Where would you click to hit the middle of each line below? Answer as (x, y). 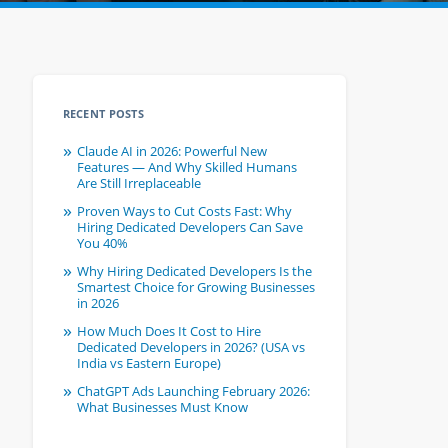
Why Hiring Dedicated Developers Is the (194, 271)
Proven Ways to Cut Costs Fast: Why (184, 211)
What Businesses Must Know (162, 407)
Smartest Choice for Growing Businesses (195, 287)
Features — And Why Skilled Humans (186, 167)
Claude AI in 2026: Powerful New (171, 151)
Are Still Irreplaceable (138, 183)
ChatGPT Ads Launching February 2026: (193, 391)
